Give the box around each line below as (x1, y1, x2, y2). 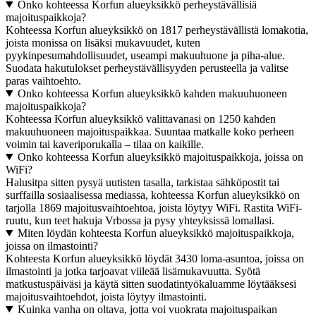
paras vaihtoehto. (6, 74, 81, 87)
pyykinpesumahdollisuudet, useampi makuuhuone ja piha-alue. (6, 49, 285, 61)
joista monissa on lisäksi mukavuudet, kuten (6, 36, 200, 49)
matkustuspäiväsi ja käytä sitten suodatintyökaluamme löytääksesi (6, 277, 296, 290)
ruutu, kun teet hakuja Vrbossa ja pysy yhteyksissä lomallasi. (6, 214, 274, 226)
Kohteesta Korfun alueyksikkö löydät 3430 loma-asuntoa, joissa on (6, 252, 304, 265)
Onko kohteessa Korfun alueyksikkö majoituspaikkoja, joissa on (17, 150, 303, 163)
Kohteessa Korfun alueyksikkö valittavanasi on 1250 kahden (6, 112, 276, 125)
